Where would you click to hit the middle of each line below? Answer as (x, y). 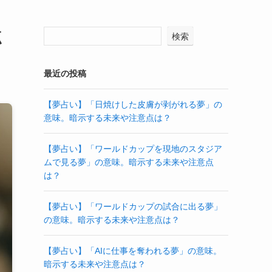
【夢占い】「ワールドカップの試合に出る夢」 (133, 206)
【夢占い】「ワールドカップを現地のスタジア (133, 149)
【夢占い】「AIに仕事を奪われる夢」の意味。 (133, 251)
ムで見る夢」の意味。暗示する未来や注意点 (129, 162)
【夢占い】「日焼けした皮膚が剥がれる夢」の (133, 104)
